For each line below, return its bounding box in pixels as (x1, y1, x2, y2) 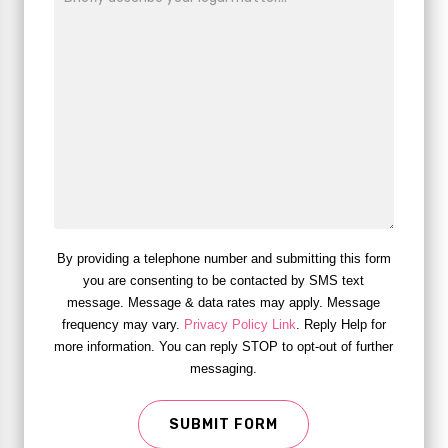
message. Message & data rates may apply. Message (67, 295, 381, 310)
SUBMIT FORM (169, 416, 279, 433)
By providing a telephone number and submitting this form (56, 251, 391, 266)
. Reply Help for (295, 317, 386, 332)
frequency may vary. (61, 317, 184, 332)
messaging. (190, 361, 258, 376)
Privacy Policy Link (183, 317, 296, 332)
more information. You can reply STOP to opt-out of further (54, 339, 394, 354)
